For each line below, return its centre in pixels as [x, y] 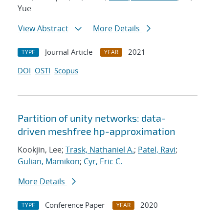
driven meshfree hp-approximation [97, 131]
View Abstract [43, 29]
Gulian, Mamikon [49, 162]
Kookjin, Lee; [42, 150]
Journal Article [69, 52]
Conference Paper [75, 205]
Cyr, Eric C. [103, 162]
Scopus [66, 71]
